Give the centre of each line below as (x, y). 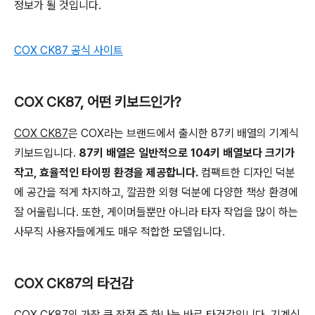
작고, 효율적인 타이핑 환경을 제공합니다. (106, 173)
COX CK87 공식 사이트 (69, 50)
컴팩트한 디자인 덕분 (247, 173)
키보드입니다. (46, 153)
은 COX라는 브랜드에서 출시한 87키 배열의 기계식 (184, 133)
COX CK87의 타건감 (73, 283)
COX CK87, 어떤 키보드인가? (97, 102)
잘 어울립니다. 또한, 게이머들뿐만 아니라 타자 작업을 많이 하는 (156, 212)
